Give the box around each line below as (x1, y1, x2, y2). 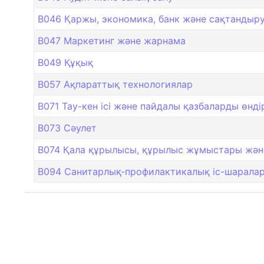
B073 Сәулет (38, 122, 97, 134)
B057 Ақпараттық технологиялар (38, 78, 193, 91)
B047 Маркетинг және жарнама (38, 35, 186, 47)
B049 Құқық (38, 57, 93, 69)
